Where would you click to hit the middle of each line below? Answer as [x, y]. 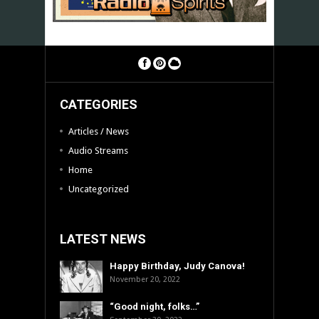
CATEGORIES [99, 104]
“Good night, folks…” [155, 306]
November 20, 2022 [145, 279]
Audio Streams [98, 150]
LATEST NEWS [103, 239]
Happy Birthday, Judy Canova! [177, 266]
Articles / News [99, 131]
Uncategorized [99, 189]
